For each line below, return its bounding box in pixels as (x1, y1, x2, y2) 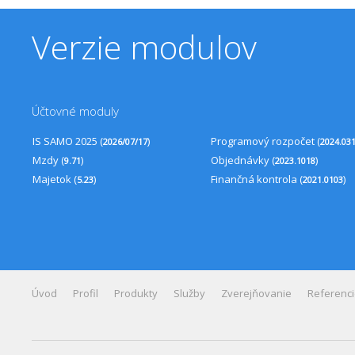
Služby (174, 286, 205, 300)
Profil (73, 286, 98, 300)
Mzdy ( (32, 153, 64, 167)
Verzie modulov (32, 25, 257, 69)
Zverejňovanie (221, 286, 292, 300)
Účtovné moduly (32, 103, 119, 119)
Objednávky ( (211, 153, 275, 167)
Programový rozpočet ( (211, 134, 320, 148)
